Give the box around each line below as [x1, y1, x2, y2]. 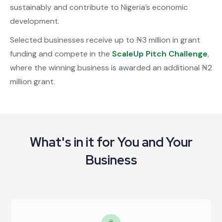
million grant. [10, 76, 55, 87]
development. [10, 16, 59, 27]
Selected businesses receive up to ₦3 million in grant [10, 35, 200, 46]
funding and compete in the [10, 49, 112, 59]
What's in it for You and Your [29, 134, 193, 151]
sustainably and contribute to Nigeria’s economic [10, 2, 188, 13]
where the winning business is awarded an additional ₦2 [10, 62, 212, 73]
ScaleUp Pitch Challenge [112, 49, 208, 59]
